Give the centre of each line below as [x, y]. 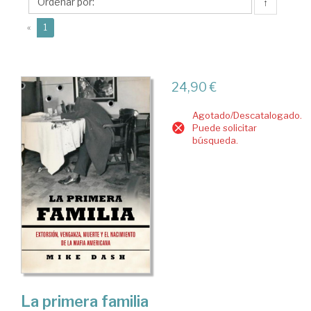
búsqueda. [215, 140]
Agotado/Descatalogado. [247, 115]
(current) [64, 27]
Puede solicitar [224, 128]
